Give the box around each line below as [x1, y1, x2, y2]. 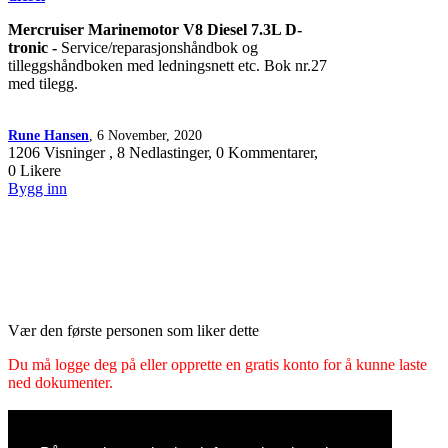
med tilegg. [8, 74, 78, 92]
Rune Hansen [8, 126, 89, 143]
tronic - [8, 38, 61, 56]
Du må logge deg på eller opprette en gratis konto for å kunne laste [8, 355, 427, 373]
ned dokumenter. [8, 373, 113, 391]
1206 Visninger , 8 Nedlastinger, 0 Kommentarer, [8, 143, 318, 161]
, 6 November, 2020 [89, 126, 202, 143]
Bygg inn [8, 179, 67, 197]
